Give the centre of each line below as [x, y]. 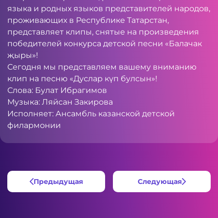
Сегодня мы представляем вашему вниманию [102, 67]
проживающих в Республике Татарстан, [88, 20]
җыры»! [23, 55]
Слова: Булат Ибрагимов [57, 90]
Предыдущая [58, 182]
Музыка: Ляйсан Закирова [60, 102]
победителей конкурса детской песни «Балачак [105, 44]
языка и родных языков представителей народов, [109, 9]
